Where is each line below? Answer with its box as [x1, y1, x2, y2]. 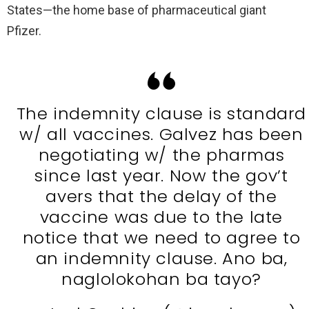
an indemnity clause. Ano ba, [35, 246, 288, 270]
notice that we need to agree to [22, 226, 301, 249]
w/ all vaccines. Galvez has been [19, 122, 303, 146]
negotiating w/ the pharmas [38, 143, 285, 166]
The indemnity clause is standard [16, 101, 307, 125]
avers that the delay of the [46, 184, 277, 208]
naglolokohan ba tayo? [61, 267, 261, 290]
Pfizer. [7, 23, 41, 38]
